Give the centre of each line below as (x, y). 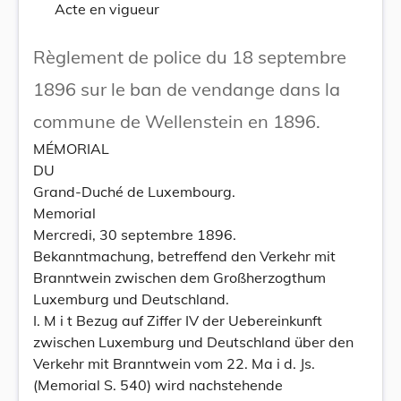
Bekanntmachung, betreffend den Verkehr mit (184, 256)
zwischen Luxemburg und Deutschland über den (193, 342)
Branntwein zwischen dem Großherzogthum (179, 277)
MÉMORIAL (71, 149)
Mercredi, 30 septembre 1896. (135, 235)
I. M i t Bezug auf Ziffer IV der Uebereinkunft (178, 320)
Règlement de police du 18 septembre (190, 57)
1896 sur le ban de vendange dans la (187, 89)
